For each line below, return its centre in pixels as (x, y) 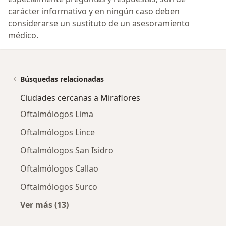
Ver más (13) (44, 205)
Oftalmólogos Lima (57, 114)
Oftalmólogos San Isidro (67, 150)
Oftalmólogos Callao (59, 168)
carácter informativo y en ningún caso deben (94, 11)
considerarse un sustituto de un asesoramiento (99, 23)
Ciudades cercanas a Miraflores (80, 98)
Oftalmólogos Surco (59, 186)
